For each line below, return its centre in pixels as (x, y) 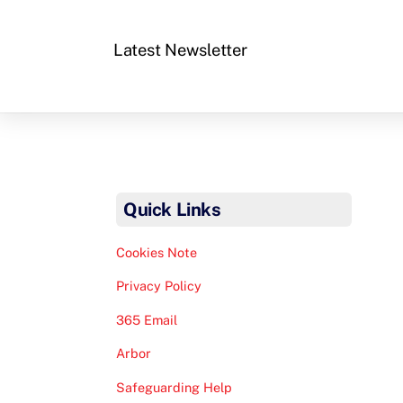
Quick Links (172, 210)
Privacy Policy (159, 286)
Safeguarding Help (175, 387)
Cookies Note (157, 252)
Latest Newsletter (180, 49)
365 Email (147, 319)
